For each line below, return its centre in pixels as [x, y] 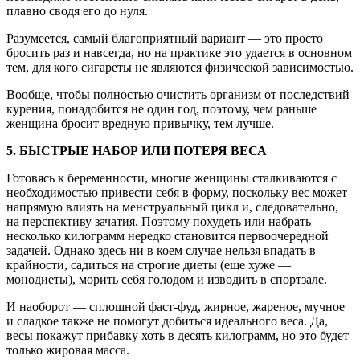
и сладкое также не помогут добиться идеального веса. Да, [167, 321]
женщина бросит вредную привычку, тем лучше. [140, 123]
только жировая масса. [68, 350]
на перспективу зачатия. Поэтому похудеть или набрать [159, 221]
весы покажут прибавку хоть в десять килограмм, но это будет [178, 335]
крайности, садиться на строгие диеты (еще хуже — [149, 264]
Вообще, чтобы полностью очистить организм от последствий [178, 94]
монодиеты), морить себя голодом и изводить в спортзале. [167, 279]
